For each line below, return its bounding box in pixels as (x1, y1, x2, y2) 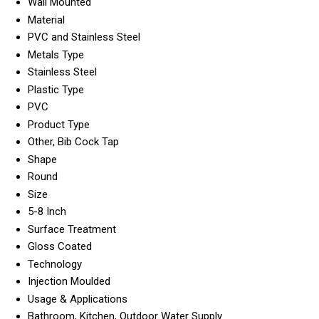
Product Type (28, 117, 90, 131)
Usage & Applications (28, 292, 127, 305)
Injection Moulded (28, 274, 110, 288)
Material (28, 13, 65, 26)
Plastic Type (28, 83, 84, 96)
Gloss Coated (28, 239, 92, 253)
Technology (28, 257, 82, 271)
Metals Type (28, 48, 84, 61)
